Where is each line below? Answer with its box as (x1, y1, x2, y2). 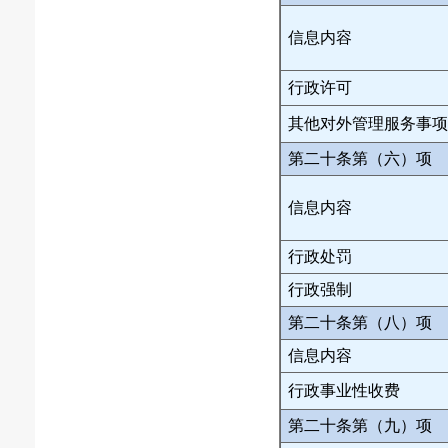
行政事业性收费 (287, 381, 400, 399)
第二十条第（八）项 (287, 313, 432, 331)
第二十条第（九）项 (287, 416, 432, 434)
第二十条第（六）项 (287, 149, 432, 167)
